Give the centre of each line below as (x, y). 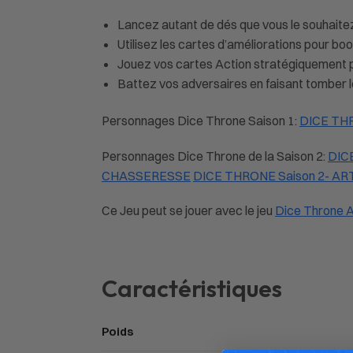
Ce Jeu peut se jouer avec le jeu (188, 211)
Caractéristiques (191, 288)
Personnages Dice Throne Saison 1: (200, 121)
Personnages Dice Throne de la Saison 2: (214, 156)
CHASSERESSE (146, 175)
